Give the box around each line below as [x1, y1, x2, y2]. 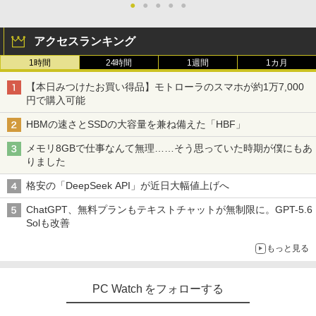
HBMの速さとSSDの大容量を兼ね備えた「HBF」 [26, 118, 248, 130]
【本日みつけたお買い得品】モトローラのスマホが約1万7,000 [26, 80, 304, 92]
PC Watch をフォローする [92, 282, 224, 295]
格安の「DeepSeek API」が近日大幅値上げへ [26, 179, 232, 191]
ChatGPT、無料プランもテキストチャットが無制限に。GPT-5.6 [26, 203, 312, 215]
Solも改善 [26, 217, 73, 229]
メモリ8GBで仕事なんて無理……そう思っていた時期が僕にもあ [26, 142, 312, 154]
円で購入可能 [26, 94, 85, 106]
